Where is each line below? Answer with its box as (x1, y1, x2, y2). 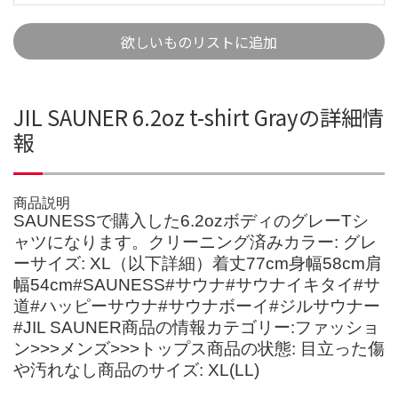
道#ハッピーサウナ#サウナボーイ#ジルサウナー (13, 296, 380, 315)
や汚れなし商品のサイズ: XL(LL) (13, 360, 259, 379)
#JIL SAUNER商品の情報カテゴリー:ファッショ (13, 317, 379, 337)
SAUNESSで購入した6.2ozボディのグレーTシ (13, 211, 369, 230)
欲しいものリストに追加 (121, 30, 277, 52)
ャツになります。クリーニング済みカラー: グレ (13, 232, 377, 251)
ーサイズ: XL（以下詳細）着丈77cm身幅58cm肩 (13, 253, 382, 273)
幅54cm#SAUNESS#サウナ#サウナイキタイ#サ (13, 275, 380, 294)
